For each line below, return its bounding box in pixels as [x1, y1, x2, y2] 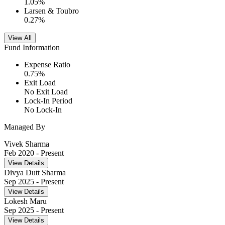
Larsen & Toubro [24, 7, 79, 16]
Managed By [4, 123, 45, 132]
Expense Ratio [24, 60, 70, 69]
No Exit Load [24, 87, 68, 96]
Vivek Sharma [4, 140, 49, 149]
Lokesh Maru [4, 197, 47, 206]
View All [8, 34, 32, 42]
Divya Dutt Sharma [4, 168, 66, 177]
